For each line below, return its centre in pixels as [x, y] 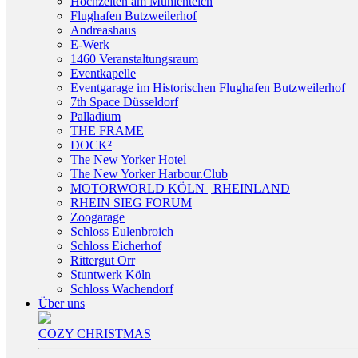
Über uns [62, 303]
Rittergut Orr [103, 260]
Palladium [95, 116]
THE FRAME [107, 131]
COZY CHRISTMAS [95, 334]
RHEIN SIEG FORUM [131, 203]
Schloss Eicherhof [116, 246]
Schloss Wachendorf [122, 289]
